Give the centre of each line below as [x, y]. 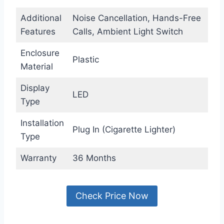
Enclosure [40, 53]
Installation [42, 123]
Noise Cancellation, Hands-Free [136, 18]
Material [36, 66]
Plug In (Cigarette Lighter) [124, 129]
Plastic [85, 59]
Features [38, 31]
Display [35, 88]
